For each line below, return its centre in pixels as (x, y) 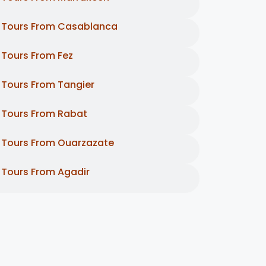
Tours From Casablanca (60, 27)
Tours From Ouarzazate (58, 143)
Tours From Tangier (48, 85)
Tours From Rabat (45, 114)
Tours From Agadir (46, 172)
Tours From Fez (37, 56)
